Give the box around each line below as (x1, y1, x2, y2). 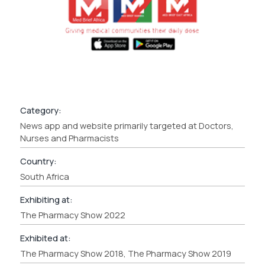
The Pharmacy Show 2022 (20, 209, 125, 221)
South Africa (20, 170, 69, 182)
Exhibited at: (20, 232, 71, 244)
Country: (20, 155, 57, 167)
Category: (20, 104, 62, 116)
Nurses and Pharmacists (20, 132, 119, 144)
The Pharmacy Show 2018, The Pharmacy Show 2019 (20, 247, 231, 259)
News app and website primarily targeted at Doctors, (20, 119, 234, 131)
